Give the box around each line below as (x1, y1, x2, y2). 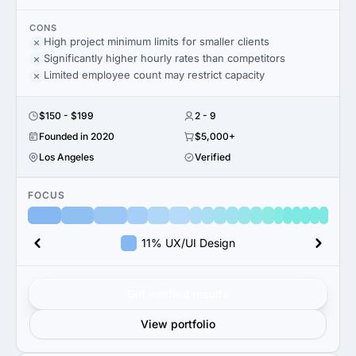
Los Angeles (39, 151, 94, 163)
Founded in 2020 (39, 130, 114, 142)
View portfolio (141, 317, 215, 331)
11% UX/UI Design (141, 236, 235, 250)
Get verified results (127, 287, 229, 300)
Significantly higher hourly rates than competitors (44, 52, 285, 64)
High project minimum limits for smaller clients (44, 35, 269, 48)
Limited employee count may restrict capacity (44, 68, 265, 81)
